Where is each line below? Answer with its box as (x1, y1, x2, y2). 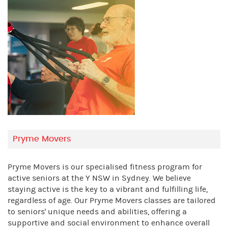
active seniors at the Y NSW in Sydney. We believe (8, 174, 191, 183)
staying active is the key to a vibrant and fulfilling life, (8, 185, 208, 194)
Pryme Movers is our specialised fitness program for (8, 162, 202, 172)
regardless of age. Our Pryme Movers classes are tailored (8, 196, 216, 206)
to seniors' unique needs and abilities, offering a (8, 207, 187, 217)
